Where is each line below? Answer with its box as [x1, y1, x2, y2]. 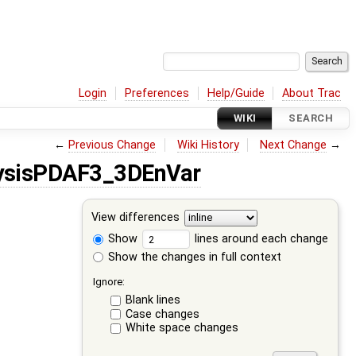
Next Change [260, 137, 327, 152]
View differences [91, 211, 180, 225]
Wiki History [176, 137, 239, 152]
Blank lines [125, 293, 180, 308]
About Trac [282, 86, 342, 100]
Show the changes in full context [105, 250, 282, 264]
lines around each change [192, 231, 329, 246]
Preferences [125, 86, 190, 100]
